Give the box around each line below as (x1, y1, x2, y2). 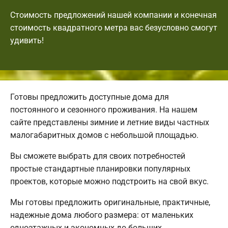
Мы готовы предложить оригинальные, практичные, (10, 197, 210, 207)
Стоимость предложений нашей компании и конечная (10, 10, 217, 20)
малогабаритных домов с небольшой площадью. (10, 130, 198, 140)
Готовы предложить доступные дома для (10, 92, 169, 102)
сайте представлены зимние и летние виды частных (10, 117, 209, 127)
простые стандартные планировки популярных (10, 163, 190, 174)
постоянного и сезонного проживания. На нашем (10, 104, 197, 115)
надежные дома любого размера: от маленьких (10, 210, 193, 220)
